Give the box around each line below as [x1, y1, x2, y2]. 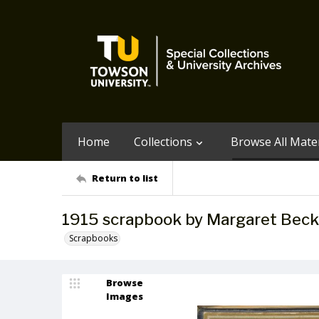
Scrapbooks [69, 232, 117, 244]
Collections [134, 134, 192, 150]
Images [106, 290, 143, 303]
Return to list [92, 171, 158, 184]
